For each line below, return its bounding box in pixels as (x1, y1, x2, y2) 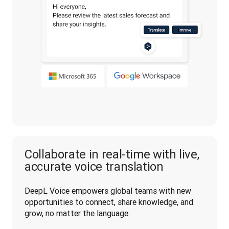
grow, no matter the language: (25, 208, 130, 218)
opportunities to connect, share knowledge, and (25, 197, 193, 207)
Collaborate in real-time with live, (25, 147, 199, 162)
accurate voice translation (25, 159, 164, 174)
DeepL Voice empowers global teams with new (25, 186, 191, 196)
